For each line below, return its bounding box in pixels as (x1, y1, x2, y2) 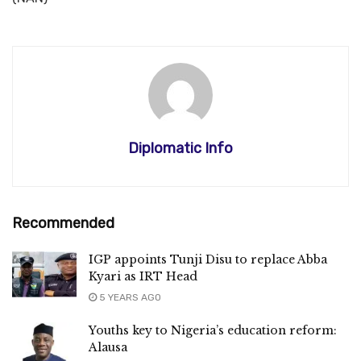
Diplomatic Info (128, 139, 233, 157)
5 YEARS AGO (97, 291, 161, 303)
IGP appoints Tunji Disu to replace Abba (89, 251, 327, 267)
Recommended (12, 214, 114, 232)
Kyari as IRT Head (89, 268, 197, 284)
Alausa (89, 339, 127, 355)
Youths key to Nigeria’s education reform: (89, 322, 337, 338)
